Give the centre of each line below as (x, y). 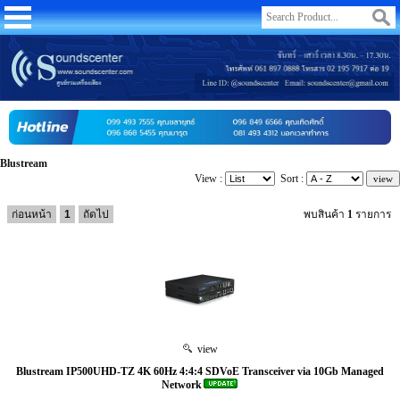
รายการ (372, 214)
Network (181, 384)
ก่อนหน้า (32, 214)
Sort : (291, 178)
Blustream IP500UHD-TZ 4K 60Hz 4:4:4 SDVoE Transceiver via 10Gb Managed (200, 371)
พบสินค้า (325, 214)
